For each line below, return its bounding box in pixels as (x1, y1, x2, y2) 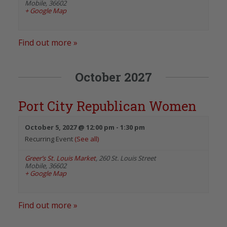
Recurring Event (25, 134, 74, 143)
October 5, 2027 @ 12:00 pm (25, 122, 115, 132)
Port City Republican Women (18, 97, 197, 115)
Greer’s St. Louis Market (25, 153, 96, 163)
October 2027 (75, 68, 152, 85)
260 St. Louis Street (99, 153, 156, 163)
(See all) (74, 134, 99, 143)
